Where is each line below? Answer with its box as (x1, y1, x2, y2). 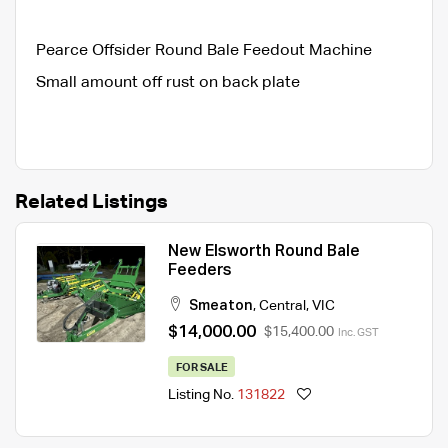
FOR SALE (175, 361, 228, 373)
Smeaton (189, 298, 253, 313)
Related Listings (15, 191, 168, 212)
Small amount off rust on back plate (36, 74, 300, 91)
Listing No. (168, 388, 237, 403)
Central (259, 298, 306, 313)
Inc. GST (338, 327, 379, 338)
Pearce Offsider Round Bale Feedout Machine (36, 42, 372, 59)
